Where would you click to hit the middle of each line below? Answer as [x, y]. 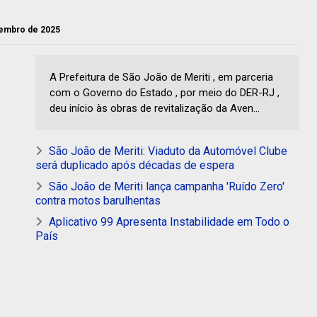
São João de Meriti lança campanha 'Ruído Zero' [167, 187]
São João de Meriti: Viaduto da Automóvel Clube [168, 151]
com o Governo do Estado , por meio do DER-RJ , [165, 93]
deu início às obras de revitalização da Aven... [155, 109]
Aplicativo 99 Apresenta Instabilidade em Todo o [169, 222]
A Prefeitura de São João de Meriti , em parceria [161, 77]
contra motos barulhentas [98, 201]
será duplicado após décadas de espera [135, 166]
